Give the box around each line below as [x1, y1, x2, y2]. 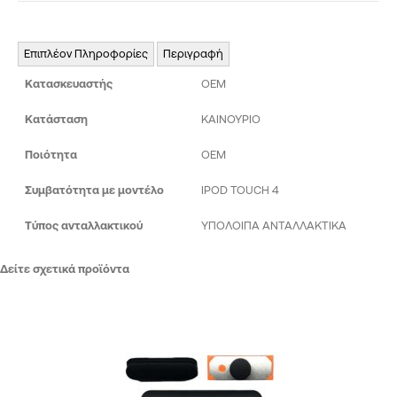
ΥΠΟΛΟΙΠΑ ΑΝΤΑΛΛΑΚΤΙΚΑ [201, 218, 346, 232]
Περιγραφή [163, 46, 223, 60]
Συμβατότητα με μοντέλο [25, 183, 164, 197]
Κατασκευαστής [25, 76, 113, 90]
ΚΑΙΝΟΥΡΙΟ [201, 112, 261, 126]
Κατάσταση [25, 112, 88, 126]
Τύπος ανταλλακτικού [25, 218, 143, 232]
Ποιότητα [25, 147, 77, 161]
